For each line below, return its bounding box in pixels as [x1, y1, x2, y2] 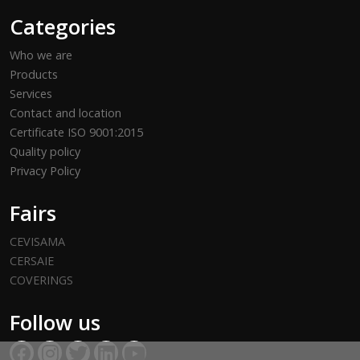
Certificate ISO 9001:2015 [10, 124, 143, 140]
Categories [10, 11, 116, 41]
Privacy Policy [10, 162, 80, 178]
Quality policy [10, 143, 80, 159]
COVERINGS [10, 272, 73, 288]
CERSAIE [10, 252, 54, 268]
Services [10, 85, 52, 101]
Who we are [10, 47, 72, 63]
